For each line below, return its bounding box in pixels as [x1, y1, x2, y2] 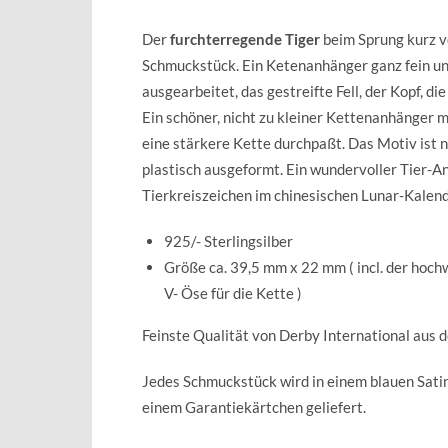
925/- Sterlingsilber [164, 231, 293, 250]
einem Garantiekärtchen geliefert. [142, 397, 366, 416]
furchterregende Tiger [170, 29, 320, 48]
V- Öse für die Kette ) [164, 283, 302, 302]
